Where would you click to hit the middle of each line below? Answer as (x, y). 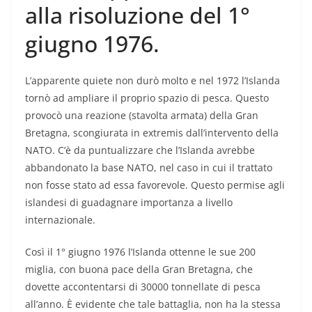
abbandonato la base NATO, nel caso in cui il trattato (149, 167)
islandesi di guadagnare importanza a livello (129, 202)
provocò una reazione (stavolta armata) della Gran (142, 115)
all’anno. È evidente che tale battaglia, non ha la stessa (153, 304)
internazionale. (60, 219)
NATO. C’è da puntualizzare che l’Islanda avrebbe (140, 150)
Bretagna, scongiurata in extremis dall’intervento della (152, 132)
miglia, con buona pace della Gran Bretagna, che (139, 269)
